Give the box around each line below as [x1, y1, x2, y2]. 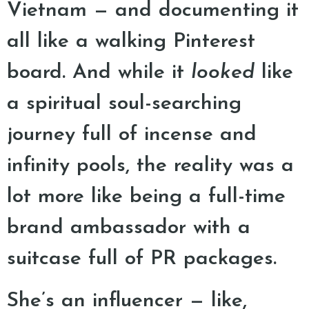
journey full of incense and [7, 124, 257, 146]
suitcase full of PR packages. [7, 248, 277, 270]
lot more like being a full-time [7, 186, 286, 208]
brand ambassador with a [7, 217, 250, 239]
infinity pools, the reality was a [7, 155, 294, 177]
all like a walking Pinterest [7, 31, 255, 52]
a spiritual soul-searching [7, 93, 241, 114]
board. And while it [7, 62, 191, 83]
